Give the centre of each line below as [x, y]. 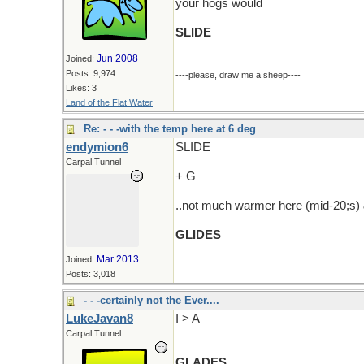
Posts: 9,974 [91, 73]
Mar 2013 [118, 259]
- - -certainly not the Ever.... [152, 300]
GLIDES [198, 235]
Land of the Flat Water [109, 102]
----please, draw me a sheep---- [238, 75]
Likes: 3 [81, 88]
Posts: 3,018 [91, 274]
